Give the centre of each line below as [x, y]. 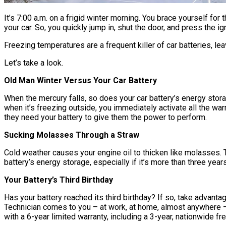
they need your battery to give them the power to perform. [105, 118]
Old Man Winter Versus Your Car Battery [80, 81]
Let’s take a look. [34, 63]
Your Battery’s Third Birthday [59, 180]
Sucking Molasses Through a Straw [72, 135]
